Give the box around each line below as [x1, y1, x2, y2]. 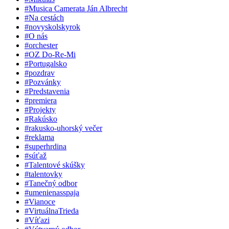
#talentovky [25, 169, 62, 178]
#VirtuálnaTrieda [25, 206, 79, 215]
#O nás [25, 31, 48, 40]
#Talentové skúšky [25, 160, 85, 169]
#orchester [25, 40, 58, 50]
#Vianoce [25, 197, 55, 206]
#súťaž [25, 151, 47, 160]
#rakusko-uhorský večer [25, 123, 102, 132]
